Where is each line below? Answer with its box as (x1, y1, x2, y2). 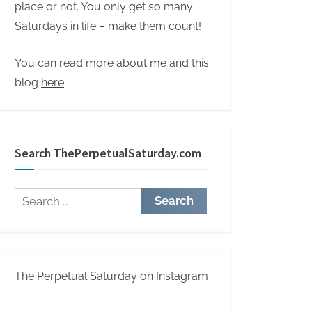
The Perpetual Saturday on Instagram (15, 269, 208, 283)
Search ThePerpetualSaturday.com (15, 145, 201, 161)
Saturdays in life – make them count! (15, 19, 201, 33)
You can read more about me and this (15, 56, 209, 70)
